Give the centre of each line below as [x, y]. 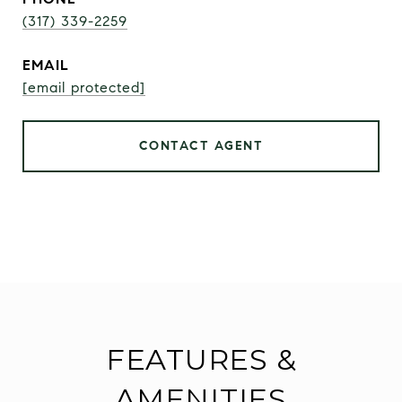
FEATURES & [201, 359]
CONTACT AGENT [201, 146]
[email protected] [84, 87]
